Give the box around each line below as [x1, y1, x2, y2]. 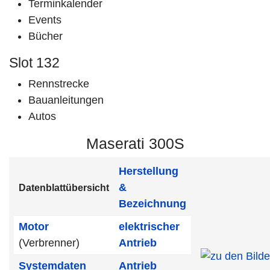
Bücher [28, 30, 63, 42]
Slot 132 [9, 55, 60, 71]
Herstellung [119, 165, 178, 177]
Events [28, 14, 61, 26]
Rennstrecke [28, 78, 89, 90]
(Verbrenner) [19, 237, 80, 249]
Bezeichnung [119, 198, 186, 210]
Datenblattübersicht [19, 183, 109, 193]
